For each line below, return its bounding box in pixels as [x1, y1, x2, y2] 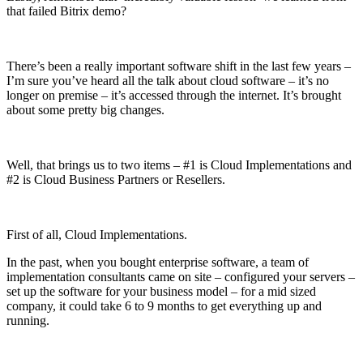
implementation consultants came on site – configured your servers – [6, 269, 355, 284]
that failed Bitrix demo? [6, 3, 126, 18]
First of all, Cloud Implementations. [6, 227, 187, 241]
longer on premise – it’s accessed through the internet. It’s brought [6, 88, 341, 102]
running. [6, 313, 49, 327]
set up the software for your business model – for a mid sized [6, 284, 316, 298]
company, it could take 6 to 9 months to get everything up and [6, 298, 322, 313]
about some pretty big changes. [6, 102, 164, 117]
